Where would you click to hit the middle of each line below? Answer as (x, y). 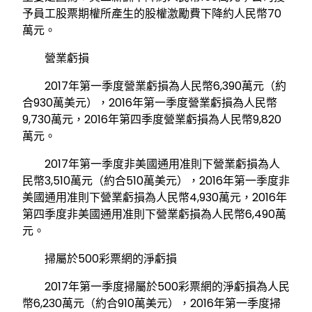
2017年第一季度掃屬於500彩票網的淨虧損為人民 (156, 287)
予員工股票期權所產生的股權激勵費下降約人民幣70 (152, 14)
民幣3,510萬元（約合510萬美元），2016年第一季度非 (156, 181)
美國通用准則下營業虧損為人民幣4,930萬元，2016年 (155, 198)
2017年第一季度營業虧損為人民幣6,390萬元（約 (154, 86)
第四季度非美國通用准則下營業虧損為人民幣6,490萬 (154, 214)
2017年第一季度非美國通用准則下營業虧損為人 (151, 164)
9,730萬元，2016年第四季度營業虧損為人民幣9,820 (152, 120)
